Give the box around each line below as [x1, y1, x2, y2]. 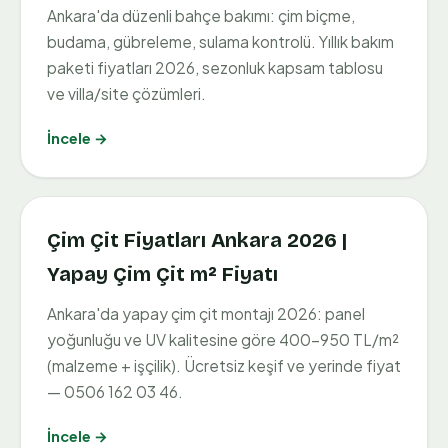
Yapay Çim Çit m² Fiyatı [47, 262, 278, 287]
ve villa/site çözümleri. [47, 84, 206, 104]
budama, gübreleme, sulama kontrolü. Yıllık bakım [47, 32, 394, 52]
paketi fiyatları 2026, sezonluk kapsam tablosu [47, 58, 383, 78]
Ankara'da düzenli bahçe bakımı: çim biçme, [47, 6, 355, 26]
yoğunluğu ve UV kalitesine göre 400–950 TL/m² [47, 330, 399, 350]
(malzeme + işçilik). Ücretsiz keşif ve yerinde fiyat [47, 356, 401, 376]
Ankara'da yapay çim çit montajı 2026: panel [47, 304, 365, 324]
